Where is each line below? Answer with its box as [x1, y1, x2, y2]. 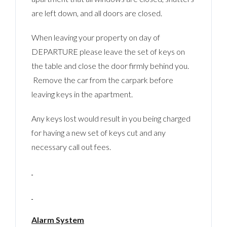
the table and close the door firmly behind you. [31, 60, 190, 70]
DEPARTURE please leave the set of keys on [31, 46, 185, 56]
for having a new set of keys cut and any [31, 127, 166, 137]
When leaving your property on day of [31, 32, 161, 42]
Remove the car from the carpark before [31, 74, 174, 85]
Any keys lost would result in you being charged [31, 113, 191, 123]
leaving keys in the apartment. [31, 89, 133, 99]
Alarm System [31, 214, 85, 224]
